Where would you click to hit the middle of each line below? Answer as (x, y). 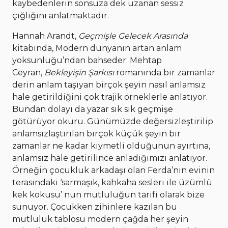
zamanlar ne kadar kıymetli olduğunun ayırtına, (111, 146)
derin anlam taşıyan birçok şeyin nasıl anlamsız (109, 85)
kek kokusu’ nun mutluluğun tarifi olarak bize (108, 195)
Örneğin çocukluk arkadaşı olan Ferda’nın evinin (113, 170)
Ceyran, (28, 73)
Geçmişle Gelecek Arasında (133, 36)
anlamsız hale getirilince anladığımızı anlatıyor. (110, 158)
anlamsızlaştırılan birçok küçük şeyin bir (96, 134)
